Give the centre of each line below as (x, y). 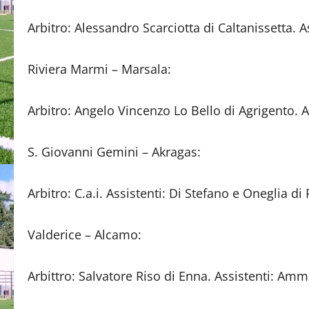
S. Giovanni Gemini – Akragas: (114, 152)
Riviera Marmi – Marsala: (99, 69)
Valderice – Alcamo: (84, 235)
